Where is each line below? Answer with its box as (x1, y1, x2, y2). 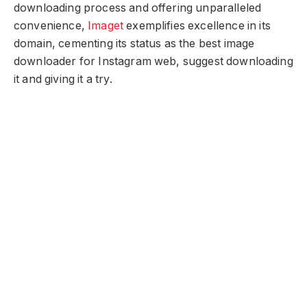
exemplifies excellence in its (123, 19, 271, 32)
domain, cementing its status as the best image (14, 36, 255, 50)
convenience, (14, 19, 88, 32)
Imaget (88, 19, 124, 32)
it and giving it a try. (14, 72, 112, 86)
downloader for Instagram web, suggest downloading (14, 54, 293, 68)
